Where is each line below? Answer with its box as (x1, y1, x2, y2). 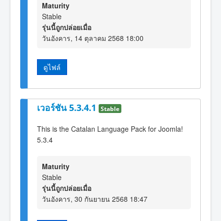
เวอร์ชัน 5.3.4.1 (37, 101, 99, 113)
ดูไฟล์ (43, 62, 61, 72)
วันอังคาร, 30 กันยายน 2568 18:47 (42, 193, 147, 204)
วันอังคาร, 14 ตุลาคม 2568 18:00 (42, 33, 144, 43)
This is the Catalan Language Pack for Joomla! (37, 123, 183, 134)
